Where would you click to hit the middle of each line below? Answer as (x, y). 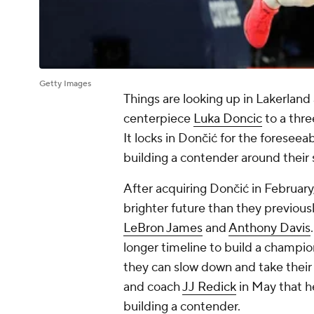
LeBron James (163, 228)
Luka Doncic (228, 119)
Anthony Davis (269, 228)
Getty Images (65, 84)
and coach (153, 287)
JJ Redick (209, 287)
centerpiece (158, 119)
